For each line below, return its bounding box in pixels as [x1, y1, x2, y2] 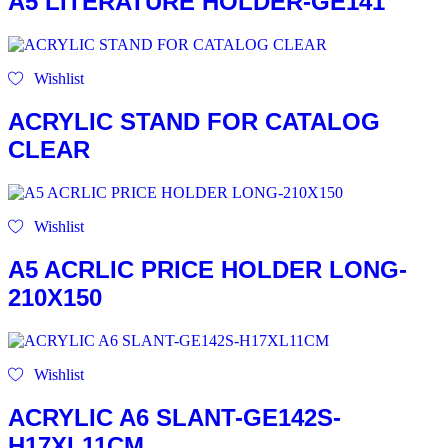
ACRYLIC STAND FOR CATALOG [8, 107, 380, 135]
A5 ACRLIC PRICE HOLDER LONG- [8, 255, 407, 283]
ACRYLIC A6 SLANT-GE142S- [8, 403, 341, 431]
